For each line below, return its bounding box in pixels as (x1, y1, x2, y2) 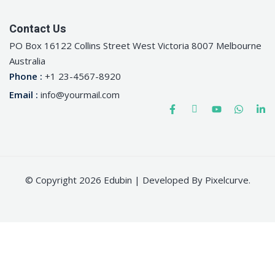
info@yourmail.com (41, 88, 120, 101)
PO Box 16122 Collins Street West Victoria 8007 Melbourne (9, 39, 261, 52)
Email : (9, 88, 41, 101)
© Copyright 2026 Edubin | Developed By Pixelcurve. (25, 174, 250, 187)
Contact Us (9, 21, 66, 38)
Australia (9, 55, 45, 68)
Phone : (9, 70, 45, 83)
